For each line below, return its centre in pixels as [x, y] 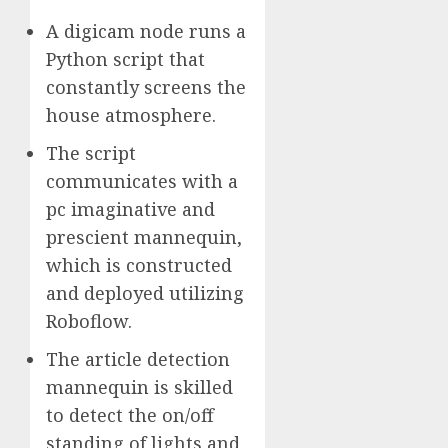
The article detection [138, 358]
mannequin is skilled [139, 386]
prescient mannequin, [144, 236]
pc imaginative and [130, 208]
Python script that [125, 58]
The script [91, 152]
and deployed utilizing [145, 292]
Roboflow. [89, 320]
